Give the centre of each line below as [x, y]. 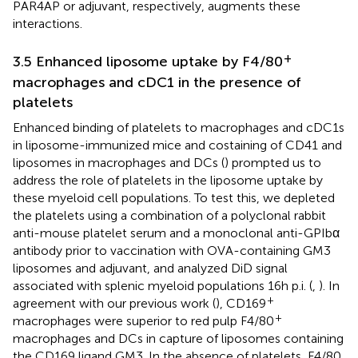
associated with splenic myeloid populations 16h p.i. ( [163, 285]
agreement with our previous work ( [114, 303]
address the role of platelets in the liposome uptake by [168, 180]
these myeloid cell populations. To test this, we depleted [174, 197]
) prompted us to [273, 162]
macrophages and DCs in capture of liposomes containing [178, 338]
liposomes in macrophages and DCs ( [119, 162]
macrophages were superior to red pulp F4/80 [143, 320]
